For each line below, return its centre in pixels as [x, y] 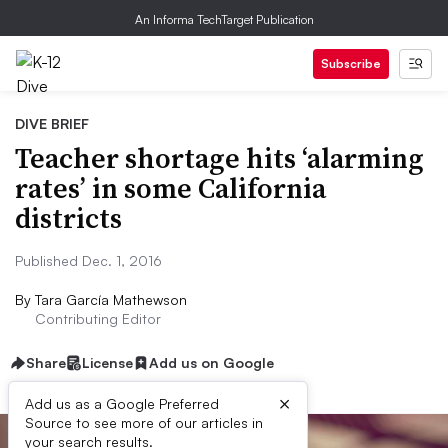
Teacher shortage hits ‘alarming [219, 158]
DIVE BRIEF [52, 123]
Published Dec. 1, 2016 [88, 260]
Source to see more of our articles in [144, 422]
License [107, 362]
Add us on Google [211, 362]
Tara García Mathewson [111, 299]
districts [68, 218]
